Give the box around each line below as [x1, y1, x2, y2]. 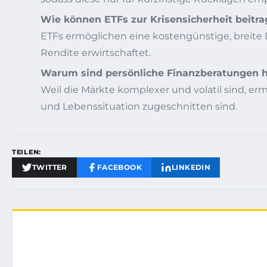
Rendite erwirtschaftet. [41, 46, 151, 58]
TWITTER [32, 162, 67, 172]
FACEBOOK [97, 162, 142, 172]
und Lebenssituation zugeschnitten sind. [41, 100, 237, 112]
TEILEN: [12, 147, 41, 156]
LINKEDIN [172, 162, 211, 172]
